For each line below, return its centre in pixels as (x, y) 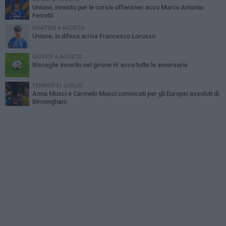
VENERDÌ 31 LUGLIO (58, 86)
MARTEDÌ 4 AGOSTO (59, 28)
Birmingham (50, 102)
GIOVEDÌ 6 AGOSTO (57, 57)
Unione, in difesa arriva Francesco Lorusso (94, 36)
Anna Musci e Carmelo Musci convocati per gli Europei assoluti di (126, 94)
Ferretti (43, 16)
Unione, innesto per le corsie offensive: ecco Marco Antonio (118, 8)
